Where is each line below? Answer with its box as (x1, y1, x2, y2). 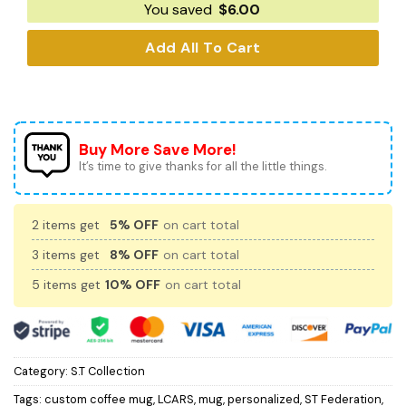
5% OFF (110, 216, 159, 233)
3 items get (32, 246, 103, 263)
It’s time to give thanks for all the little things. (79, 158, 327, 174)
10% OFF (105, 275, 160, 293)
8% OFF (110, 246, 159, 263)
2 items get (32, 216, 103, 233)
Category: (14, 363, 71, 380)
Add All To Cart (145, 37, 261, 57)
